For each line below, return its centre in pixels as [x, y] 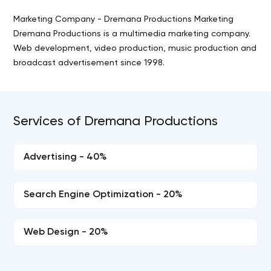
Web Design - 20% [66, 232]
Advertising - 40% [66, 157]
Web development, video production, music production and [135, 48]
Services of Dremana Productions [116, 122]
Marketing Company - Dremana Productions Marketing [124, 19]
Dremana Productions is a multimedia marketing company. [132, 34]
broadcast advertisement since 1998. [89, 63]
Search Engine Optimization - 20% [103, 195]
